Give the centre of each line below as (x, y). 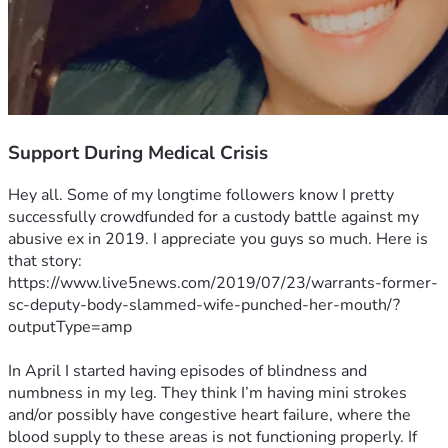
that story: (45, 261)
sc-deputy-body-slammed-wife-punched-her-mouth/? (204, 305)
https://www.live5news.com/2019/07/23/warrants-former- (223, 283)
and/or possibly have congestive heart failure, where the (209, 415)
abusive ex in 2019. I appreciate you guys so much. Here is (218, 239)
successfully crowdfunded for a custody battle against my (213, 217)
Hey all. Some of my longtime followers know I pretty (201, 195)
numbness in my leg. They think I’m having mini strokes (207, 393)
